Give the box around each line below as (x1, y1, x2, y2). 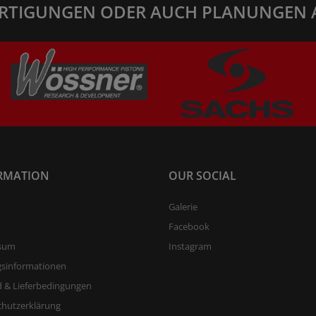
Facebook (169, 220, 209, 233)
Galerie (169, 200, 197, 214)
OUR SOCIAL (169, 168, 236, 184)
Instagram (169, 240, 212, 253)
